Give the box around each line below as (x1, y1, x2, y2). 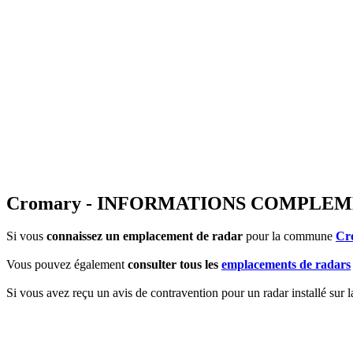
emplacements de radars (221, 258, 351, 272)
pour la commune (243, 229, 336, 243)
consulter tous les (128, 258, 221, 272)
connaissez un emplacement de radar (46, 229, 243, 243)
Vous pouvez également (6, 258, 128, 272)
